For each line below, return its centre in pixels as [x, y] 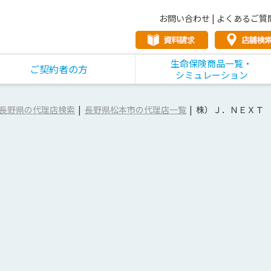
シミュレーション [211, 74]
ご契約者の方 [59, 69]
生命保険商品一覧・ [212, 63]
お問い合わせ [184, 18]
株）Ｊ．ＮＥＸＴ [230, 109]
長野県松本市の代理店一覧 [135, 109]
